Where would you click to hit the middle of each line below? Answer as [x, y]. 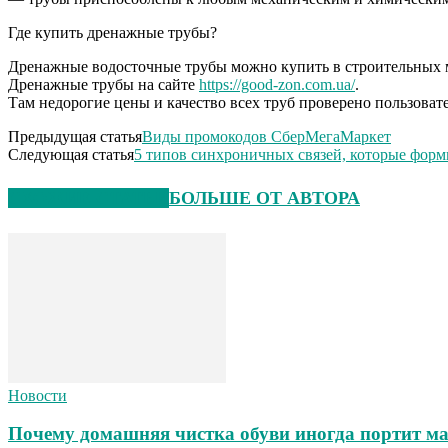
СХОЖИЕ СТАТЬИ [88, 197]
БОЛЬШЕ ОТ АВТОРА [264, 197]
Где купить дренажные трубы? [112, 32]
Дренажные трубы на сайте [103, 84]
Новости [37, 395]
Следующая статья [71, 154]
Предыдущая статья [75, 136]
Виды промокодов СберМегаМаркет [266, 136]
